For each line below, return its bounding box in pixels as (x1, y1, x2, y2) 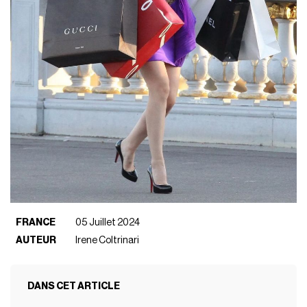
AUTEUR (16, 235, 57, 246)
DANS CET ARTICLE (27, 281, 120, 292)
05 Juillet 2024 (75, 217, 140, 228)
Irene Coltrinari (75, 235, 140, 246)
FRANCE (16, 217, 56, 228)
